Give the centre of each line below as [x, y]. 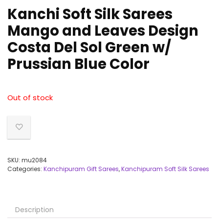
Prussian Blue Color [78, 64]
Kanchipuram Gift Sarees [81, 169]
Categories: [25, 169]
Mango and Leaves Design [103, 31]
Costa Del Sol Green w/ [89, 47]
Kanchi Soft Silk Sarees [90, 14]
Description [34, 210]
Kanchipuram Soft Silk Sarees [165, 169]
